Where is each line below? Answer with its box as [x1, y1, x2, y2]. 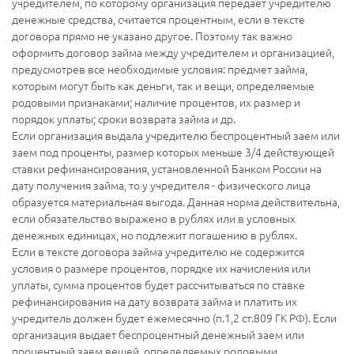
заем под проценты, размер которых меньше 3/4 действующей [12, 144, 334, 160]
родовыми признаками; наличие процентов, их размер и [12, 94, 300, 111]
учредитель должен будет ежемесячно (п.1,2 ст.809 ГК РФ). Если [12, 310, 337, 326]
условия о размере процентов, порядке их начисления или [12, 260, 311, 277]
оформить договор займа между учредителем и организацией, [12, 44, 334, 61]
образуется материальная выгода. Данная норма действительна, [12, 194, 340, 210]
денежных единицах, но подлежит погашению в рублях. [12, 227, 297, 243]
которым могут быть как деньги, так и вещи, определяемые [12, 77, 314, 94]
